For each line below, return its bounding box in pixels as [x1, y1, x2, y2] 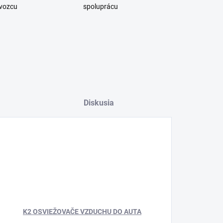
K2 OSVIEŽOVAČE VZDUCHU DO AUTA [23, 208, 141, 216]
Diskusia [83, 98, 114, 108]
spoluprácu [83, 2, 118, 10]
